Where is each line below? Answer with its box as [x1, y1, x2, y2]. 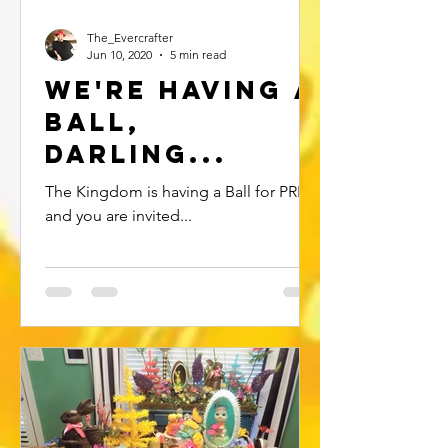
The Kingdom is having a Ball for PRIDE [45, 182, 322, 201]
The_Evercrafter [87, 30, 173, 45]
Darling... [45, 138, 228, 170]
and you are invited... [45, 206, 192, 225]
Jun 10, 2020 [87, 47, 152, 62]
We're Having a [45, 74, 317, 106]
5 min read [170, 47, 226, 62]
